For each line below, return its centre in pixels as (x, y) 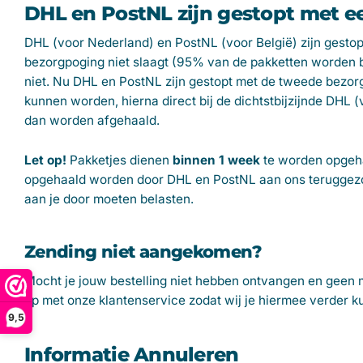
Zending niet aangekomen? (143, 252)
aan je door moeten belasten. (109, 199)
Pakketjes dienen (120, 160)
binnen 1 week (216, 160)
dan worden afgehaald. (92, 120)
